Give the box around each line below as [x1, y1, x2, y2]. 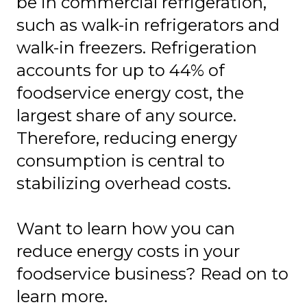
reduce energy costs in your [16, 241, 240, 262]
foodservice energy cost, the [16, 83, 244, 103]
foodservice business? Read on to [16, 264, 288, 284]
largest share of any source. [16, 106, 236, 126]
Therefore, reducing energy [16, 128, 237, 149]
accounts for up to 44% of [16, 60, 225, 81]
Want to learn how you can [16, 219, 235, 239]
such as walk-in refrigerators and [16, 15, 280, 36]
